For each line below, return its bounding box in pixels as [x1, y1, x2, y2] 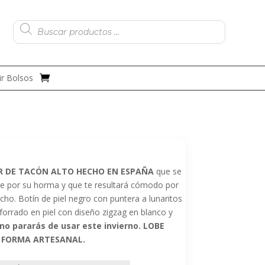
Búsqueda [12, 12, 51, 23]
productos [12, 28, 51, 40]
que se [153, 165, 182, 177]
